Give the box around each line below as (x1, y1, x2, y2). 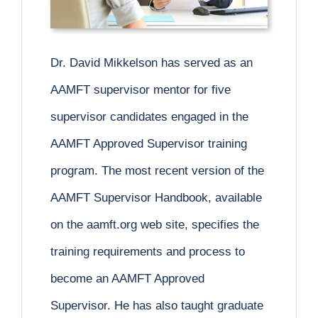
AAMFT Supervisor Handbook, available (50, 191, 262, 205)
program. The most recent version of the (50, 164, 264, 178)
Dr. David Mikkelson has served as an (50, 56, 253, 70)
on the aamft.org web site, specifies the (50, 218, 259, 232)
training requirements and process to (50, 245, 245, 259)
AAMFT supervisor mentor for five (50, 83, 231, 97)
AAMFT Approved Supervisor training (50, 137, 247, 151)
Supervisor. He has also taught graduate (50, 299, 263, 313)
